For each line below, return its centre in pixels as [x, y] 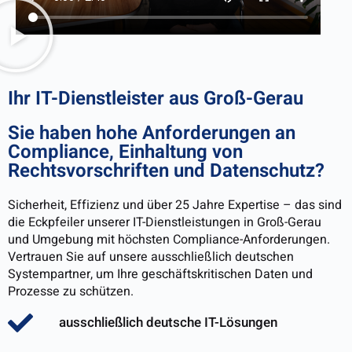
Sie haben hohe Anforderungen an [152, 134]
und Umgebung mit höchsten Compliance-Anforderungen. [169, 240]
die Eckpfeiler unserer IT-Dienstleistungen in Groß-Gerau [165, 223]
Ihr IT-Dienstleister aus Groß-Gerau [156, 99]
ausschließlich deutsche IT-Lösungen [168, 323]
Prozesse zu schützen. [71, 292]
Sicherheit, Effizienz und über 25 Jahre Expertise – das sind [175, 205]
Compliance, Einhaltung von [125, 152]
